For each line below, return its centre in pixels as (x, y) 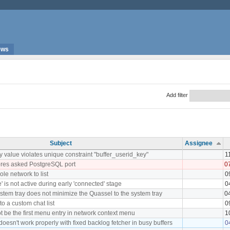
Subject (61, 143)
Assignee (199, 143)
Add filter (177, 95)
